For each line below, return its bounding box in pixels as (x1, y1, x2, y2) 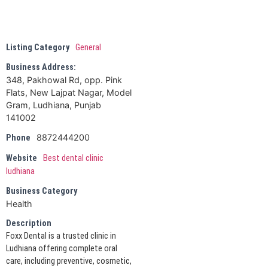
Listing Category (6, 42, 69, 53)
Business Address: (6, 62, 76, 72)
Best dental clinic (43, 153, 103, 163)
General (75, 42, 101, 53)
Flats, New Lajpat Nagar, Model (6, 87, 132, 98)
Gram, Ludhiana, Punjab (6, 99, 101, 110)
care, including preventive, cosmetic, (6, 255, 132, 266)
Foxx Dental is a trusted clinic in (6, 230, 116, 241)
